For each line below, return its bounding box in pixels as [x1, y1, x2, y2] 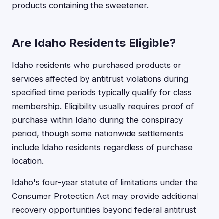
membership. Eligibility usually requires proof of [12, 101, 194, 111]
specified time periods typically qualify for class [12, 88, 192, 97]
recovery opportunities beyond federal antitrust [12, 205, 196, 215]
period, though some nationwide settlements [12, 129, 183, 138]
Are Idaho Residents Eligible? [12, 36, 176, 50]
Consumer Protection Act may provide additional [12, 191, 198, 201]
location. [12, 156, 44, 166]
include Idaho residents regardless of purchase [12, 142, 193, 152]
